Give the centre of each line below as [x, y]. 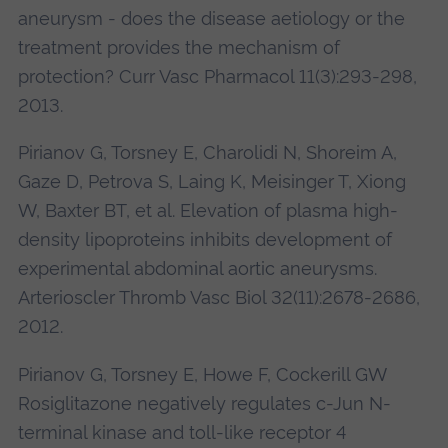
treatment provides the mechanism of [178, 48]
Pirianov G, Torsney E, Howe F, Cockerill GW [201, 374]
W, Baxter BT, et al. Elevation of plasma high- [207, 211]
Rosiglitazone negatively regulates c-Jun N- [204, 403]
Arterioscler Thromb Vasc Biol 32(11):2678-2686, [218, 298]
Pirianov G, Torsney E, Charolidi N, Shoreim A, [207, 153]
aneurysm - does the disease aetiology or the [211, 19]
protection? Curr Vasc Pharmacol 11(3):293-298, [217, 77]
